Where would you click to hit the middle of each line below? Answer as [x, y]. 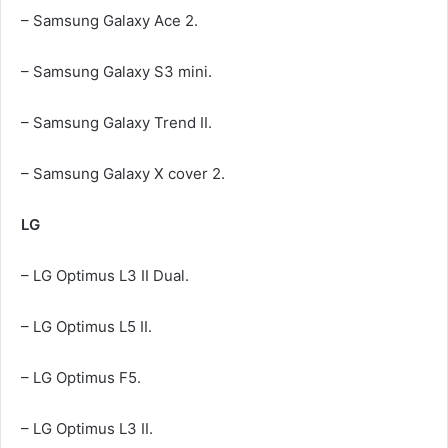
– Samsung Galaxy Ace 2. [109, 20]
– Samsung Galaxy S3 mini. [116, 71]
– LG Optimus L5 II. [86, 326]
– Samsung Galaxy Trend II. [116, 122]
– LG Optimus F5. [81, 377]
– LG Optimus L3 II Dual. [105, 275]
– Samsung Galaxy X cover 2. [123, 173]
